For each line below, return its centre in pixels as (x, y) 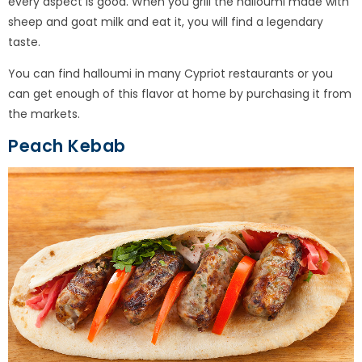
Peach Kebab (67, 146)
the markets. (44, 114)
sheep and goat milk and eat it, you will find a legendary (166, 22)
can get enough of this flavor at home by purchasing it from (180, 94)
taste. (24, 42)
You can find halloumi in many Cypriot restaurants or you (170, 74)
